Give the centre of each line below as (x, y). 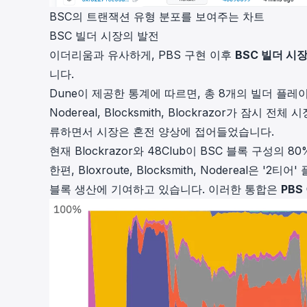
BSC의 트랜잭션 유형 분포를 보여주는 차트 (157, 16)
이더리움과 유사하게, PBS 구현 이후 (142, 54)
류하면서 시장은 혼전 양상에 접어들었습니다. (162, 131)
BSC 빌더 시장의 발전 (104, 35)
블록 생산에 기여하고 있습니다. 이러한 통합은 (165, 189)
